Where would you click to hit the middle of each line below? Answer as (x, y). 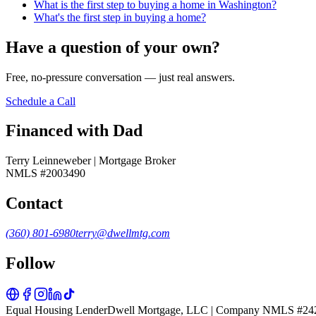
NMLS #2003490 (45, 174)
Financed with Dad (74, 131)
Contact (34, 203)
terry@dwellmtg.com (123, 233)
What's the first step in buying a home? (120, 17)
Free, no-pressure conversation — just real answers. (120, 77)
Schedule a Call (41, 101)
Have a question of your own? (113, 47)
